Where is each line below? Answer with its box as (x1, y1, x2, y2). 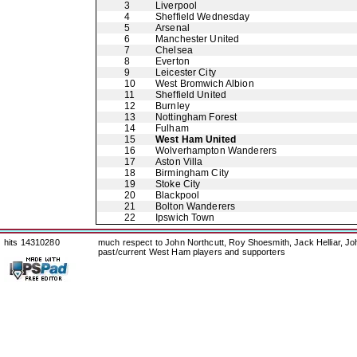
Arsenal (155, 22, 190, 33)
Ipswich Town (155, 212, 215, 223)
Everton (155, 56, 190, 67)
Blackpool (155, 190, 200, 201)
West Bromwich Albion (155, 78, 254, 89)
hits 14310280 (4, 237, 60, 247)
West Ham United (155, 134, 236, 145)
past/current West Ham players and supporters (98, 247, 285, 257)
